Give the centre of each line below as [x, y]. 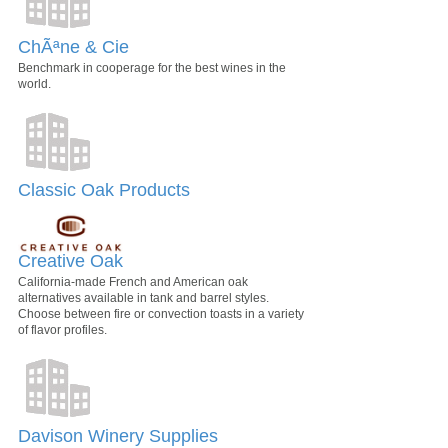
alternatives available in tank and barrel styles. [143, 298]
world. [34, 83]
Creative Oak [70, 261]
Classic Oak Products [104, 189]
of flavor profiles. [62, 330]
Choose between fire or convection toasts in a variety [161, 314]
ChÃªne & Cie [73, 46]
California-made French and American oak [133, 282]
